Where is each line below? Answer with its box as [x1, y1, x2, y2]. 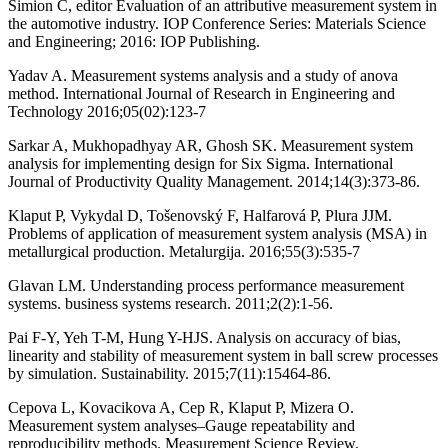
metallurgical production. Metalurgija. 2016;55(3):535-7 [8, 242, 360, 260]
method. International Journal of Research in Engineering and [8, 84, 395, 102]
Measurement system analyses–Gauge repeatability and [8, 416, 355, 434]
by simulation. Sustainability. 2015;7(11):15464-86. [8, 364, 331, 382]
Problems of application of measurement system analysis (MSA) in [8, 224, 427, 242]
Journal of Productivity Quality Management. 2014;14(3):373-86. [8, 172, 420, 190]
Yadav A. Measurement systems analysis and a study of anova [8, 66, 398, 84]
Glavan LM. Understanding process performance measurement [8, 276, 404, 294]
